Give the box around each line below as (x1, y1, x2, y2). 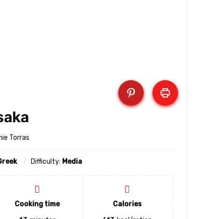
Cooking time (15, 200, 60, 208)
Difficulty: (31, 157, 62, 166)
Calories (112, 200, 142, 208)
